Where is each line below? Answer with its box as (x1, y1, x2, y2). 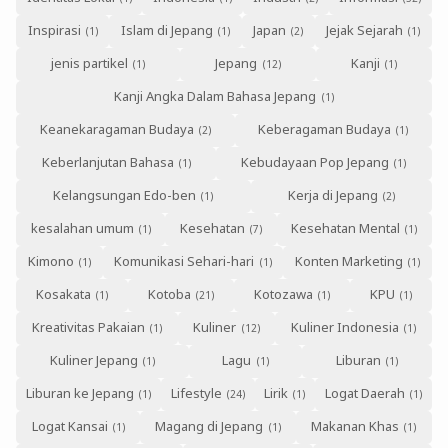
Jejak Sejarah (326, 21, 404, 40)
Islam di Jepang (120, 21, 213, 40)
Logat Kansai (31, 417, 108, 436)
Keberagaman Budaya (258, 120, 392, 139)
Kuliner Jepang (49, 351, 138, 370)
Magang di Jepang (155, 417, 264, 436)
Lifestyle (170, 384, 222, 403)
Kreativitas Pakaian (31, 318, 145, 337)
